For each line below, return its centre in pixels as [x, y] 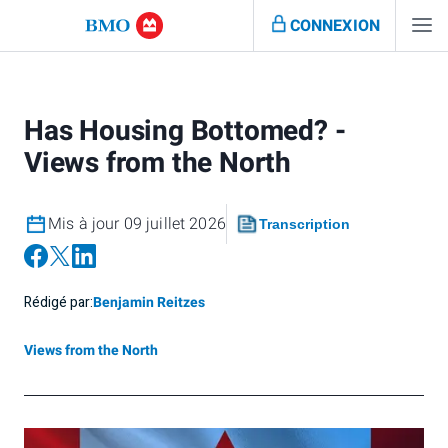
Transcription [304, 224]
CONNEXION [334, 25]
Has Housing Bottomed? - [185, 131]
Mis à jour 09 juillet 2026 [137, 224]
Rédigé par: [58, 302]
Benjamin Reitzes [149, 302]
